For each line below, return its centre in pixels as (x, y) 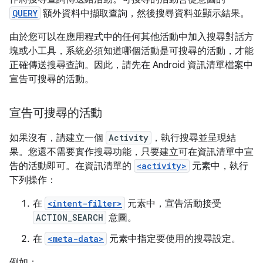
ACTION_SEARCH (70, 218)
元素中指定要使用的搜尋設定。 (174, 239)
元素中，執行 (219, 166)
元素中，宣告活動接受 (173, 204)
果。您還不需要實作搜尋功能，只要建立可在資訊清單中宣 (131, 152)
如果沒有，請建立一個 (58, 138)
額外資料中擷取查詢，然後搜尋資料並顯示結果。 (145, 14)
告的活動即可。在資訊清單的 (72, 166)
